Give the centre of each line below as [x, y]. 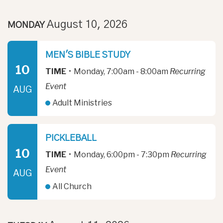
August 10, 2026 [87, 24]
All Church [71, 187]
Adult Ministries [82, 103]
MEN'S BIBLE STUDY [88, 55]
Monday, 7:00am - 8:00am [121, 71]
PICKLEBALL [71, 139]
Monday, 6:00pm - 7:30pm [121, 155]
